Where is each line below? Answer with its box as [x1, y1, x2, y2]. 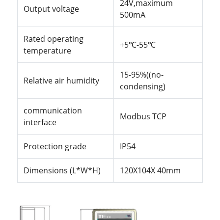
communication [24, 105, 84, 116]
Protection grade [24, 141, 86, 152]
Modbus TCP [120, 111, 166, 122]
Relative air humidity [24, 75, 99, 86]
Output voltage [24, 3, 79, 15]
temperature [24, 45, 71, 56]
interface [24, 117, 56, 128]
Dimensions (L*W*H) [24, 165, 101, 176]
